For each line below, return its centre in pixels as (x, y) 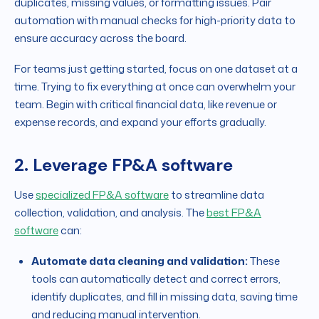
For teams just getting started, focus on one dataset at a (156, 69)
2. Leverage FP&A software (124, 165)
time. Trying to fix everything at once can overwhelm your (155, 87)
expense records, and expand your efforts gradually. (140, 122)
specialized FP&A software (102, 195)
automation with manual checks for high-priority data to (155, 21)
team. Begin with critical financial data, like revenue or (146, 105)
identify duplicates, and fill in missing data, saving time (164, 297)
